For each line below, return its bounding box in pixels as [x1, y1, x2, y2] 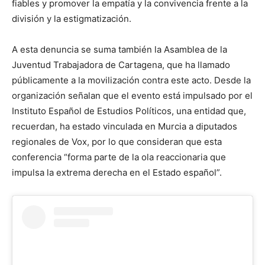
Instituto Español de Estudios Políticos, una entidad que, [12, 105, 246, 117]
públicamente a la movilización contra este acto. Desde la [12, 74, 251, 86]
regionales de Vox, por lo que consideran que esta [12, 135, 222, 147]
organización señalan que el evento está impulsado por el [12, 89, 253, 101]
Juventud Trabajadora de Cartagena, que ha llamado [12, 59, 230, 70]
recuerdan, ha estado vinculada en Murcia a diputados [12, 120, 237, 132]
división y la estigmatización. [12, 12, 131, 24]
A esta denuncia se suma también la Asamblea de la [12, 43, 227, 55]
